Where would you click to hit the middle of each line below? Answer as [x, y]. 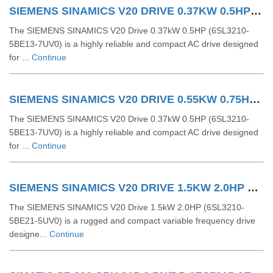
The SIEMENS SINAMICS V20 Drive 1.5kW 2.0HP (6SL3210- [127, 207]
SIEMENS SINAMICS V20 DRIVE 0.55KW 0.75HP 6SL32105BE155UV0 [255, 99]
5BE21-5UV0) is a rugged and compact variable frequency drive [132, 221]
